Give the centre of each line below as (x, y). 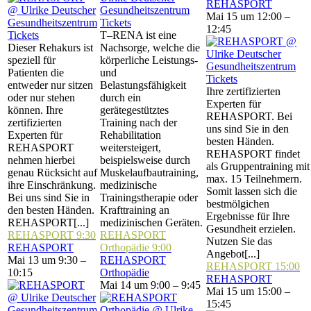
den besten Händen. (51, 210)
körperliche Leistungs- (149, 60)
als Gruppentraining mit (258, 166)
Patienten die (36, 73)
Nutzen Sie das (239, 241)
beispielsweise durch (145, 160)
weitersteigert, (131, 148)
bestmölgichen (238, 204)
